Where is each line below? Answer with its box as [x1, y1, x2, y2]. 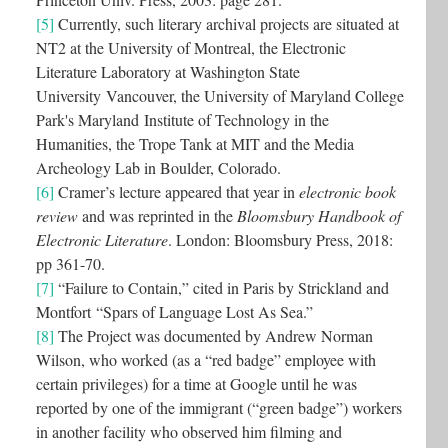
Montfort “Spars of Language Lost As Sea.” [36, 300, 313, 322]
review [36, 204, 78, 226]
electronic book [299, 180, 396, 202]
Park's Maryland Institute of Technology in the [36, 108, 329, 130]
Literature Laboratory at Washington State [36, 60, 300, 82]
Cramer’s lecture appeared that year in [54, 180, 299, 202]
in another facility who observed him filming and [36, 420, 342, 442]
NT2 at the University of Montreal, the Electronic [36, 36, 346, 58]
